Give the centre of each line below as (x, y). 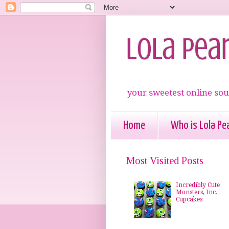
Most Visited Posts (165, 161)
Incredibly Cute (198, 185)
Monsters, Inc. (196, 192)
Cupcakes (189, 199)
